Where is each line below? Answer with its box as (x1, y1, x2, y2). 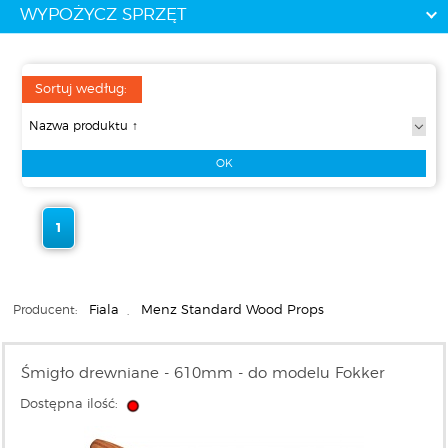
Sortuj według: (35, 83, 128, 96)
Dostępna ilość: (20, 398, 123, 411)
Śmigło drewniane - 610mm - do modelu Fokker (21, 366, 386, 381)
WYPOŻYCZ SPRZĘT (20, 6, 186, 23)
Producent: (13, 304, 81, 316)
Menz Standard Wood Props (141, 304, 324, 317)
